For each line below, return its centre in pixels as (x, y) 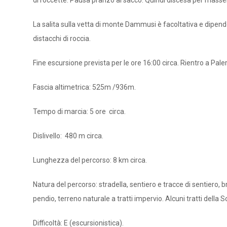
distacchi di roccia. (62, 39)
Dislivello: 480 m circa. (68, 136)
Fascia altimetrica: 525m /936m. (84, 87)
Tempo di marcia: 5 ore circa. (79, 111)
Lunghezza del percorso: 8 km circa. (90, 160)
